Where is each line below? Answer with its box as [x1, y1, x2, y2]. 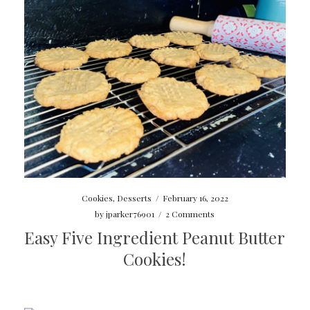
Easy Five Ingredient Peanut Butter [24, 226, 286, 248]
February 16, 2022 [162, 192, 228, 203]
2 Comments [165, 208, 215, 219]
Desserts [116, 192, 152, 203]
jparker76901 [106, 208, 155, 219]
